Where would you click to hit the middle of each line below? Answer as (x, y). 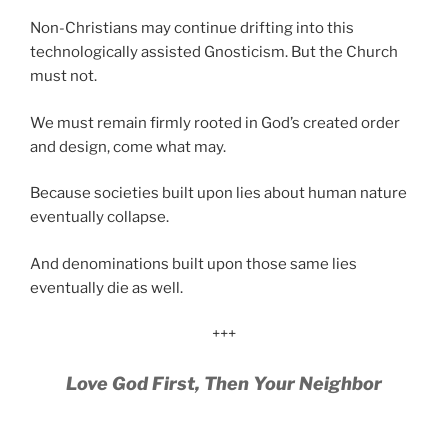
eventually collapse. (99, 217)
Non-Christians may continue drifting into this (192, 28)
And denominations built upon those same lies (193, 263)
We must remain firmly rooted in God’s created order (215, 122)
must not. (63, 76)
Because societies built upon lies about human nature (218, 193)
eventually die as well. (106, 287)
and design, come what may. (128, 146)
